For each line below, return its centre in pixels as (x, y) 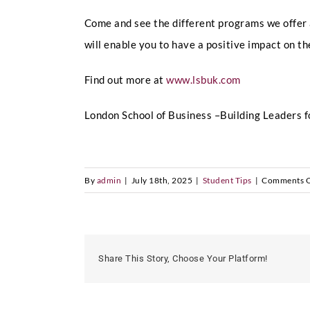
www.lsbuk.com (203, 79)
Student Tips (227, 180)
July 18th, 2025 (162, 180)
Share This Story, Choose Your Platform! (183, 259)
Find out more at (125, 79)
